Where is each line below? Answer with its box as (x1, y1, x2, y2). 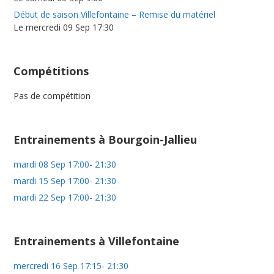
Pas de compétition (13, 89, 91, 102)
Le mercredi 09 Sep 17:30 (13, 21, 114, 33)
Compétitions (13, 63, 89, 78)
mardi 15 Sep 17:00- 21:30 (13, 174, 117, 187)
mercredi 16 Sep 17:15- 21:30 (13, 259, 129, 272)
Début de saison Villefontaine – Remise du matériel (13, 8, 216, 20)
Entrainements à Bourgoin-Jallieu (13, 131, 198, 147)
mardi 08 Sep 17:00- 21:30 (13, 158, 117, 170)
